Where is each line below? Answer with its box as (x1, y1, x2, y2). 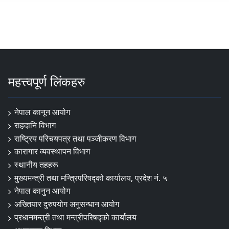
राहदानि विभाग (14, 119, 56, 131)
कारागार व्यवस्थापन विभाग (14, 146, 90, 157)
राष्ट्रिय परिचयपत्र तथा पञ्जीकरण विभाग (14, 132, 136, 144)
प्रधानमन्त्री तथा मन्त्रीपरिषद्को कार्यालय (14, 211, 136, 223)
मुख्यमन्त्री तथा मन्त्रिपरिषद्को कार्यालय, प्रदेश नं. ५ (14, 172, 167, 184)
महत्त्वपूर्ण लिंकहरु (8, 73, 85, 90)
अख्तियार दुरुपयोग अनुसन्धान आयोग (14, 198, 119, 210)
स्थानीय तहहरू (14, 159, 58, 171)
